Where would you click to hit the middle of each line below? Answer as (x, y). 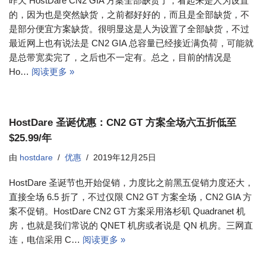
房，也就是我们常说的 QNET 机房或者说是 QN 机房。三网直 (131, 225)
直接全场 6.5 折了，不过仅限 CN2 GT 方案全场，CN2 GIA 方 (130, 197)
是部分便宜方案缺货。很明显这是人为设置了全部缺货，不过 (129, 29)
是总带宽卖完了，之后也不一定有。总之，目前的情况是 (120, 57)
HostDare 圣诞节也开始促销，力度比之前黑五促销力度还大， (131, 183)
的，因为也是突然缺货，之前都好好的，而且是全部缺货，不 (129, 15)
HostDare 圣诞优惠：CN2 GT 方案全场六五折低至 (123, 122)
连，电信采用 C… (46, 240)
